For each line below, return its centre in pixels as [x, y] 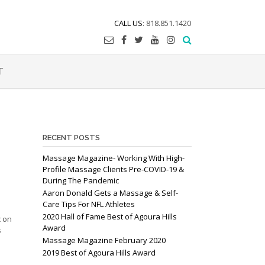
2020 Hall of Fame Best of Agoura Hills [109, 216]
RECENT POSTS [71, 138]
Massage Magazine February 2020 [104, 240]
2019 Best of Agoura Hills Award [99, 253]
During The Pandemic [80, 180]
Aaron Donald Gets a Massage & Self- [110, 193]
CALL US [128, 23]
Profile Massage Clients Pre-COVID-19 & [113, 169]
